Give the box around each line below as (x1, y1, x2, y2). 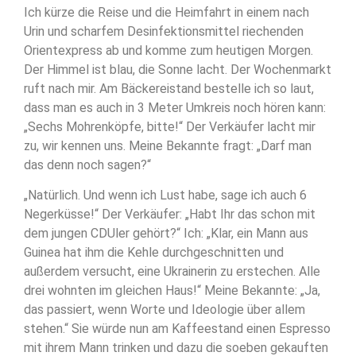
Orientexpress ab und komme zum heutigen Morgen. (24, 42, 313, 58)
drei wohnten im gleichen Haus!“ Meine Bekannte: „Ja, (24, 283, 320, 299)
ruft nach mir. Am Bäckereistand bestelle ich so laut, (24, 80, 314, 96)
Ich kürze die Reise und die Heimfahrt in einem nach (24, 4, 309, 20)
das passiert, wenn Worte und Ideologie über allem (24, 302, 305, 318)
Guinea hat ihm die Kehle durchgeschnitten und (24, 245, 284, 261)
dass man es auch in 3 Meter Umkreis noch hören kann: (24, 99, 326, 115)
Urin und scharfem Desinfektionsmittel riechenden (24, 23, 304, 39)
